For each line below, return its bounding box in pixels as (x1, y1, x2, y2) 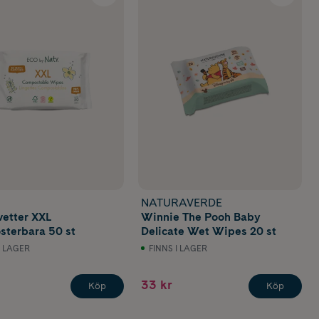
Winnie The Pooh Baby (141, 209, 261, 224)
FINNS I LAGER (149, 243, 208, 253)
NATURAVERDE (141, 195, 223, 209)
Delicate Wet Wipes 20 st (141, 224, 277, 238)
